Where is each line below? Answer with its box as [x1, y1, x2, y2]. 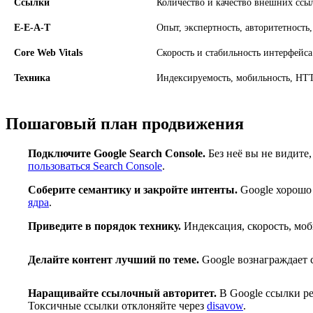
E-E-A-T [14, 22, 50, 33]
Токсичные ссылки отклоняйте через [28, 299, 207, 312]
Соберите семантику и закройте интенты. [28, 183, 238, 196]
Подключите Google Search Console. [28, 147, 205, 159]
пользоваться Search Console [28, 159, 162, 172]
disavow [207, 299, 243, 312]
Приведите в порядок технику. [28, 219, 181, 232]
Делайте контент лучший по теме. [28, 253, 199, 265]
